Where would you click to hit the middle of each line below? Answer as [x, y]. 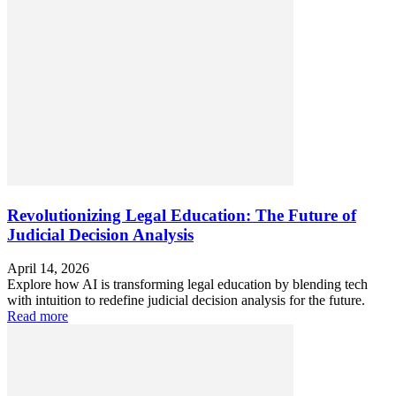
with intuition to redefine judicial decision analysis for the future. [186, 301]
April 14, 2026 [48, 269]
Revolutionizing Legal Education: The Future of [182, 215]
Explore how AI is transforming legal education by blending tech [187, 285]
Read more [38, 316]
